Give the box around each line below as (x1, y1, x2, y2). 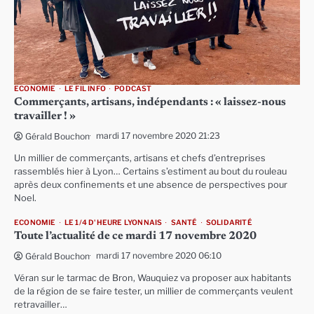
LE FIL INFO (64, 83, 107, 93)
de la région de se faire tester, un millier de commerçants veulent (14, 285, 293, 296)
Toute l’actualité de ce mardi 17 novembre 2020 (14, 230, 257, 242)
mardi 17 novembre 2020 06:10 (96, 250, 221, 261)
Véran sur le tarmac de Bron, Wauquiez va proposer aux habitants (14, 272, 292, 283)
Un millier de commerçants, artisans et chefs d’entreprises (14, 152, 266, 163)
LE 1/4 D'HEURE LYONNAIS (64, 217, 163, 227)
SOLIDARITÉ (205, 217, 252, 227)
